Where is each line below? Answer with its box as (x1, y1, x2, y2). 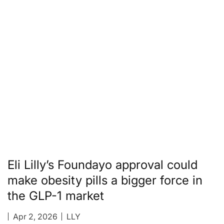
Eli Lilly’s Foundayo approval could (7, 157, 197, 172)
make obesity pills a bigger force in (7, 172, 202, 187)
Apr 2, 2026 (12, 211, 57, 221)
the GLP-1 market (7, 188, 104, 203)
